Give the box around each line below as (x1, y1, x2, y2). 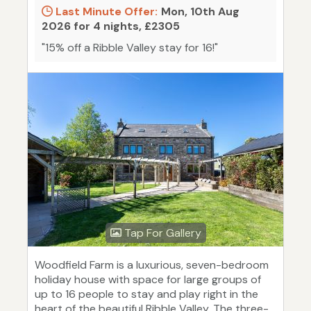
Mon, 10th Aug (161, 4, 239, 19)
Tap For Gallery (121, 226, 201, 241)
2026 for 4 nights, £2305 (42, 19, 180, 34)
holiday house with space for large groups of (35, 272, 261, 287)
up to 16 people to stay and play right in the (35, 287, 258, 302)
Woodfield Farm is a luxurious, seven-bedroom (35, 258, 269, 273)
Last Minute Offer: (53, 4, 158, 19)
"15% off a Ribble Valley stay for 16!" (42, 40, 218, 56)
